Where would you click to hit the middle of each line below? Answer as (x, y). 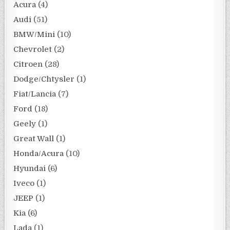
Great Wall (34, 138)
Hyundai (30, 168)
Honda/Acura (39, 153)
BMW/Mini (34, 34)
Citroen (28, 64)
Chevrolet (33, 49)
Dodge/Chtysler (44, 79)
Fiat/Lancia (35, 94)
